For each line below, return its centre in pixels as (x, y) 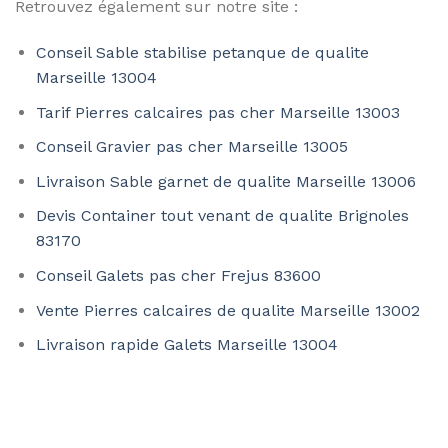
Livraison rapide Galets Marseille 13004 (186, 345)
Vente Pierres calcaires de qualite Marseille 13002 (227, 310)
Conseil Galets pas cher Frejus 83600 (178, 275)
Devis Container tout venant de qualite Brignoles (222, 216)
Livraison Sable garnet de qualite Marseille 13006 (225, 181)
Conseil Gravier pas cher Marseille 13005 (191, 147)
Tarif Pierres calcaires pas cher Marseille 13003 (217, 112)
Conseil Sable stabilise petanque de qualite (202, 52)
